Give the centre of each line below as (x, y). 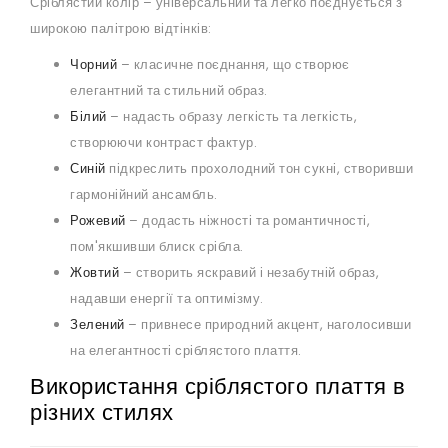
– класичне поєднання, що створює (233, 65)
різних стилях (102, 413)
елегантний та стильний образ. (169, 91)
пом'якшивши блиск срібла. (157, 247)
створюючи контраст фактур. (163, 143)
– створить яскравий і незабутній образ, (249, 273)
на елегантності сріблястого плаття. (186, 351)
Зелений (97, 325)
